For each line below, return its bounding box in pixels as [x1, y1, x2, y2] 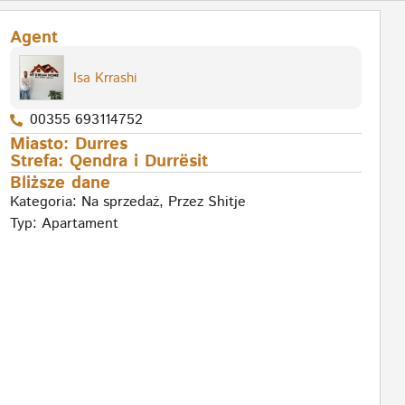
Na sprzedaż [80, 192, 159, 213]
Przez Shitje [167, 192, 246, 213]
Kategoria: [9, 192, 81, 213]
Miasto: [9, 132, 75, 157]
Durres [74, 132, 127, 157]
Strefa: [9, 149, 70, 174]
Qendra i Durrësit [69, 149, 208, 174]
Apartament [41, 213, 118, 235]
